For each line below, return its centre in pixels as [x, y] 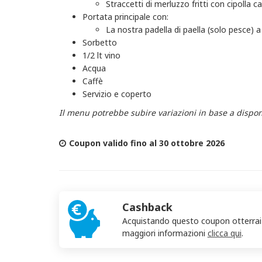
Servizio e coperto [117, 94]
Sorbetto [99, 42]
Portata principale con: [125, 17]
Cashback [147, 207]
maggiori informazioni [165, 233]
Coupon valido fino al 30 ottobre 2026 [146, 143]
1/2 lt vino [101, 55]
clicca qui [224, 233]
